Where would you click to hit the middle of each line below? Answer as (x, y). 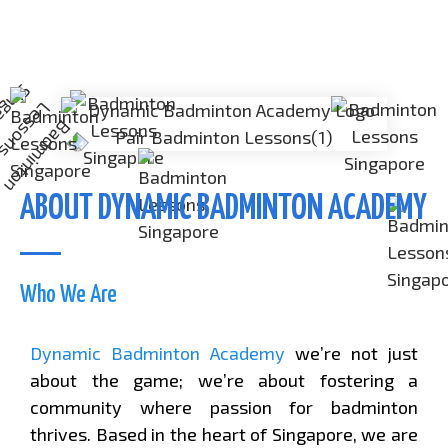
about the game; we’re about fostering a (224, 379)
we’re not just (351, 352)
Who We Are (68, 294)
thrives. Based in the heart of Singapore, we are (224, 433)
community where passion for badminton (224, 406)
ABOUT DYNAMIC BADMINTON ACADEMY (223, 208)
